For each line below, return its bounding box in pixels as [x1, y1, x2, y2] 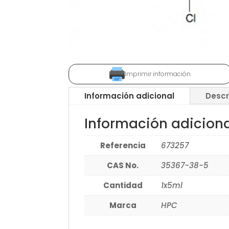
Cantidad [103, 180, 143, 191]
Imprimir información [125, 70, 191, 79]
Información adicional [84, 90, 175, 102]
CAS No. [107, 160, 139, 171]
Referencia [100, 140, 146, 151]
